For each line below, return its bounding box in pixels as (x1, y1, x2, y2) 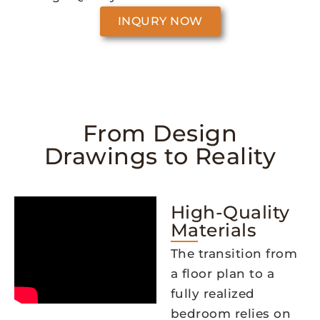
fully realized (170, 286, 255, 301)
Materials (170, 219, 257, 241)
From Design (82, 119, 238, 147)
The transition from (170, 246, 298, 261)
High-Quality (170, 201, 290, 223)
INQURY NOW (117, 14, 203, 28)
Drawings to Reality (44, 141, 276, 170)
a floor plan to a (170, 266, 275, 281)
